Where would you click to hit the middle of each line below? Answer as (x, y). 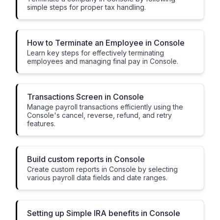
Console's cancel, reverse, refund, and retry (99, 115)
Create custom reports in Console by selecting (102, 169)
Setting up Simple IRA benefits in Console (104, 213)
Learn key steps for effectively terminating (96, 53)
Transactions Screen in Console (85, 97)
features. (41, 124)
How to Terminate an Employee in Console (106, 43)
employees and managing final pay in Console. (103, 61)
